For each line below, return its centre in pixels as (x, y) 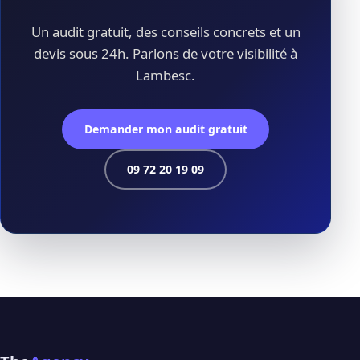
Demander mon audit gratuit (166, 129)
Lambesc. (166, 76)
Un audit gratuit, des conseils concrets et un (166, 32)
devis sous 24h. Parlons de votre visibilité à (166, 54)
